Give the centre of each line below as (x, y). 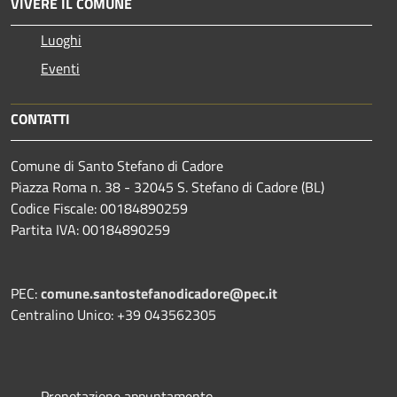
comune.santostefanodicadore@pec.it (159, 293)
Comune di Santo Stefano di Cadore (117, 165)
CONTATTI (40, 118)
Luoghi (61, 39)
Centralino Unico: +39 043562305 (113, 314)
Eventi (60, 68)
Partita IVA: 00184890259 (90, 229)
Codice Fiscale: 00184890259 (99, 208)
